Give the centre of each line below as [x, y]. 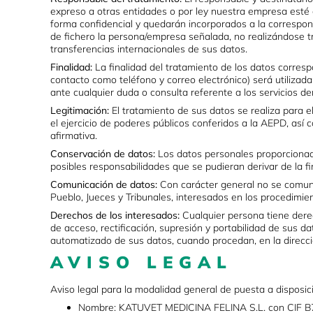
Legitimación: [80, 111]
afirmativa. [74, 136]
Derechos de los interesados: [115, 216]
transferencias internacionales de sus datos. [149, 49]
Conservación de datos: [103, 154]
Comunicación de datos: [104, 185]
